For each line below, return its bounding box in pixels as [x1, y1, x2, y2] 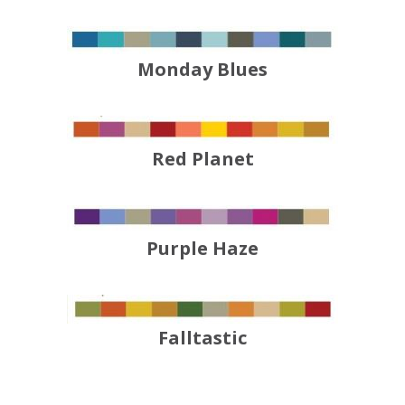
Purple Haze [146, 236, 259, 261]
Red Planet [151, 146, 254, 172]
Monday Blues [137, 57, 268, 82]
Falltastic [158, 325, 247, 351]
